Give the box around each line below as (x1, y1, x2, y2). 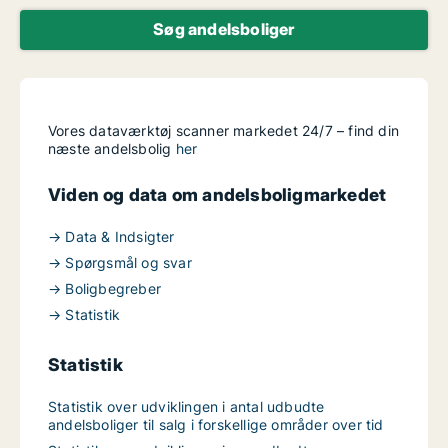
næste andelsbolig (48, 140, 176, 157)
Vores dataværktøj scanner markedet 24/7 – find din (48, 122, 400, 139)
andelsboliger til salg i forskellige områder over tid (48, 416, 384, 433)
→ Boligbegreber (48, 280, 161, 297)
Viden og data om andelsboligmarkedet (48, 184, 387, 205)
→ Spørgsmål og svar (48, 254, 192, 271)
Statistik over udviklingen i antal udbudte (48, 398, 325, 415)
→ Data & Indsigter (48, 228, 175, 245)
